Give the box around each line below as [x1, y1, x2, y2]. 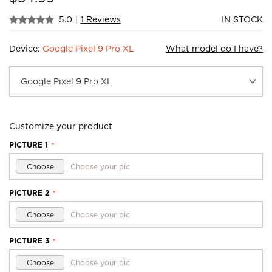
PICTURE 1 [9, 140, 48, 149]
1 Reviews [80, 15, 121, 24]
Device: [9, 44, 42, 53]
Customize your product [9, 121, 112, 131]
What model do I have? [166, 44, 263, 53]
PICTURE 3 [9, 236, 49, 245]
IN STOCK [222, 15, 263, 24]
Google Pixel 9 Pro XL [42, 44, 134, 53]
